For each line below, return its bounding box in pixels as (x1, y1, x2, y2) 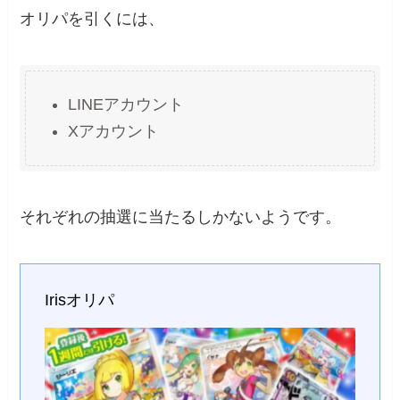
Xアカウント (68, 122, 160, 141)
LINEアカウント (68, 95, 185, 113)
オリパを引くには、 (20, 9, 165, 28)
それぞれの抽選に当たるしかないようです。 (20, 208, 342, 227)
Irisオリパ (45, 291, 115, 310)
